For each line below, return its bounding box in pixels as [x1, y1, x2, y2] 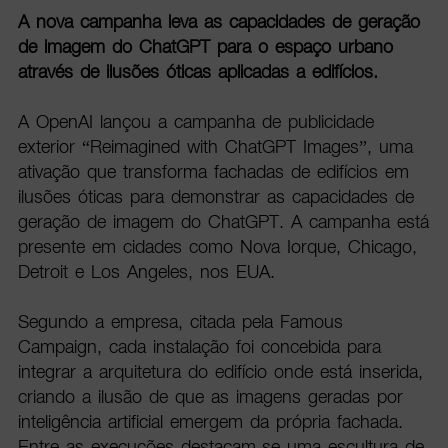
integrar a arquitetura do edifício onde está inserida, [17, 361, 423, 383]
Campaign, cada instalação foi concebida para [17, 336, 381, 358]
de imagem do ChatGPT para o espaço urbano [17, 36, 393, 58]
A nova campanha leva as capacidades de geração [17, 11, 420, 33]
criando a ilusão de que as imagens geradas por [17, 386, 403, 408]
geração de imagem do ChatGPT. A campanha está [17, 211, 429, 233]
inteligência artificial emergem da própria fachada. [17, 411, 403, 433]
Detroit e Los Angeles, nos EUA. [17, 261, 275, 283]
